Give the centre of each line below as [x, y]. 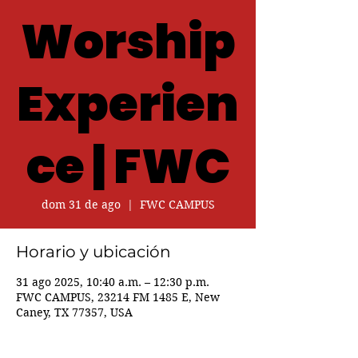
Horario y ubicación [93, 252]
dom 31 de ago [81, 205]
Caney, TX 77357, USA [74, 312]
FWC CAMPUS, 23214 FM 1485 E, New [118, 297]
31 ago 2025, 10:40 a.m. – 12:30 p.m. [113, 282]
